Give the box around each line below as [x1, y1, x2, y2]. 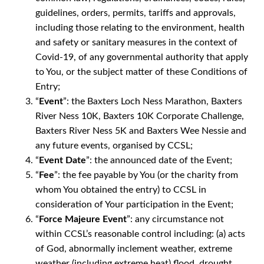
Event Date [39, 155, 86, 165]
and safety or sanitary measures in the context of [35, 37, 237, 47]
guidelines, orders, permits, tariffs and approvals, [35, 8, 236, 18]
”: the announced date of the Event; [86, 155, 232, 165]
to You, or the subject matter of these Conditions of [35, 67, 247, 77]
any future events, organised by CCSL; [35, 140, 193, 150]
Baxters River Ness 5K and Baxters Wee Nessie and [35, 126, 246, 136]
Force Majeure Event [39, 214, 127, 224]
